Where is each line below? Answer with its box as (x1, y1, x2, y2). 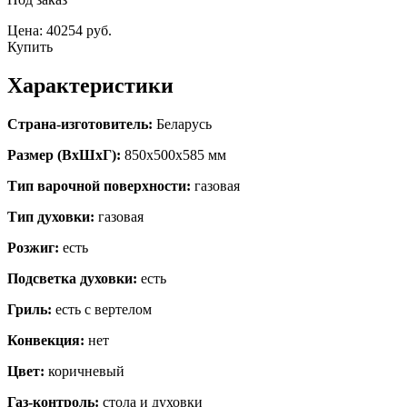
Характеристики (7, 73, 174, 97)
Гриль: (7, 301, 52, 317)
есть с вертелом (52, 301, 152, 317)
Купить (7, 38, 53, 55)
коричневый (45, 362, 124, 379)
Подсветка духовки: (7, 270, 137, 286)
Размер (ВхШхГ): (7, 146, 121, 163)
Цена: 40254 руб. (7, 22, 112, 38)
